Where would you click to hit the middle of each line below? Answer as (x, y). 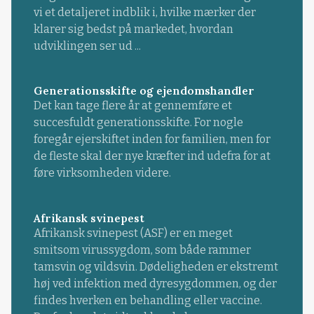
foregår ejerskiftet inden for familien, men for (152, 139)
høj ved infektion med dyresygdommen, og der (155, 283)
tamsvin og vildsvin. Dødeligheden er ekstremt (156, 266)
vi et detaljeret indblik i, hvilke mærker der (144, 13)
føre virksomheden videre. (102, 173)
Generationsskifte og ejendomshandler (144, 91)
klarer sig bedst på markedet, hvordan (133, 29)
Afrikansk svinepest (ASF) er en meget (133, 233)
